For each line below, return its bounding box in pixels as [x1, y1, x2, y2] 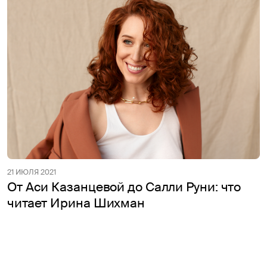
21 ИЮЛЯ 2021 [7, 167, 56, 177]
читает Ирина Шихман [7, 194, 145, 212]
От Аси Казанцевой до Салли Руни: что [7, 178, 241, 195]
